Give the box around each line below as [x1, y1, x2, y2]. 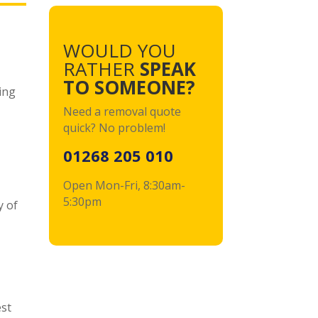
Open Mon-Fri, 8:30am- [62, 177, 185, 194]
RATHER [62, 56, 135, 82]
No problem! [98, 120, 165, 136]
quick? [62, 120, 96, 136]
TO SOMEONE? [62, 75, 195, 101]
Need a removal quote [62, 104, 181, 120]
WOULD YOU [62, 38, 176, 64]
